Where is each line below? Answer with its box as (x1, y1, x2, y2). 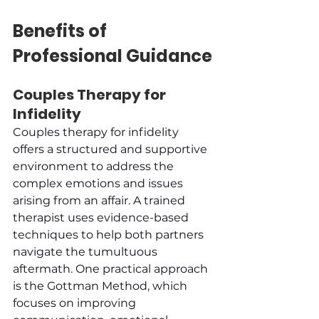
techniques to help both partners (13, 227, 206, 241)
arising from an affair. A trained (13, 193, 188, 207)
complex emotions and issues (13, 176, 186, 190)
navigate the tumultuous (13, 244, 160, 258)
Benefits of (13, 19, 110, 43)
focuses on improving (13, 296, 139, 310)
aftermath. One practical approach (13, 261, 211, 276)
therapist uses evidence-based (13, 210, 192, 224)
